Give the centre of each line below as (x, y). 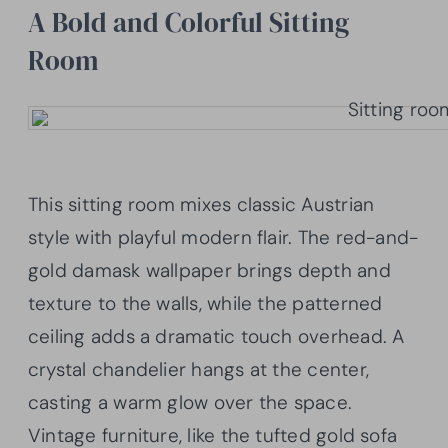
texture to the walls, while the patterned (205, 304)
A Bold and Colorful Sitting (188, 23)
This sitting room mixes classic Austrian (201, 205)
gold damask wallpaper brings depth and (209, 271)
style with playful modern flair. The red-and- (223, 238)
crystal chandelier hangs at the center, (198, 370)
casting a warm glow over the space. (190, 403)
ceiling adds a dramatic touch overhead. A (216, 337)
